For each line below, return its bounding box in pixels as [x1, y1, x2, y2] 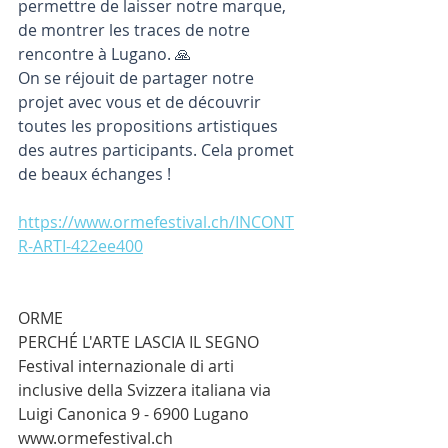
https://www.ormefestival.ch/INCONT [18, 211, 294, 233]
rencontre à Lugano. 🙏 [18, 43, 191, 65]
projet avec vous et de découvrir [18, 91, 265, 113]
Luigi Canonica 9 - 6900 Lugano [18, 403, 253, 425]
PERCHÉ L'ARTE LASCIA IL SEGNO [18, 331, 259, 353]
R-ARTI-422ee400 [18, 235, 143, 257]
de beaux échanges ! [18, 163, 171, 185]
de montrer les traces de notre [18, 19, 254, 41]
